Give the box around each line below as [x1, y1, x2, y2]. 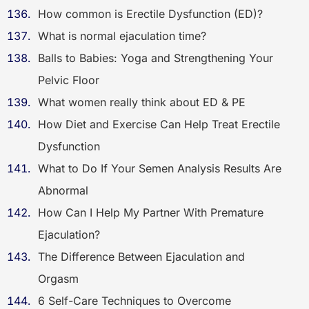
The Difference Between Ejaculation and [38, 250, 245, 263]
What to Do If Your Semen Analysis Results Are [38, 161, 281, 175]
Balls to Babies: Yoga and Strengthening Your [38, 51, 273, 65]
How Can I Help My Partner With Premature [38, 206, 263, 219]
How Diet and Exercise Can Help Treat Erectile [38, 117, 280, 131]
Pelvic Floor [38, 73, 99, 87]
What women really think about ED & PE [38, 95, 246, 109]
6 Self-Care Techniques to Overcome [38, 294, 231, 308]
